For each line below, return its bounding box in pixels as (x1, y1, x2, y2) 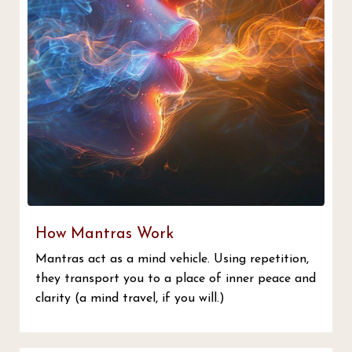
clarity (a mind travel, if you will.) (35, 291, 225, 305)
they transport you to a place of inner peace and (35, 272, 316, 285)
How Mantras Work (35, 225, 174, 242)
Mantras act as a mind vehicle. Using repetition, (35, 252, 309, 266)
